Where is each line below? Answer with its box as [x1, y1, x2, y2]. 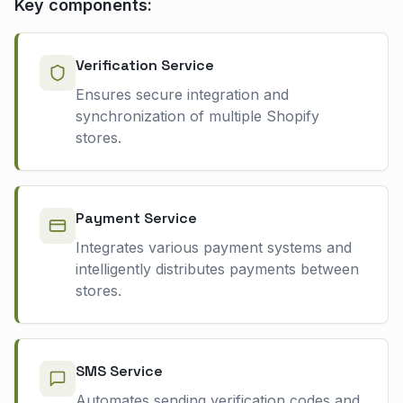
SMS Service [76, 361, 163, 381]
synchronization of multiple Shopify [76, 106, 319, 125]
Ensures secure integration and [76, 85, 289, 103]
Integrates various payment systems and [76, 237, 352, 256]
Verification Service [76, 55, 214, 75]
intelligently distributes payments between [76, 259, 359, 278]
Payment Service [76, 208, 197, 228]
